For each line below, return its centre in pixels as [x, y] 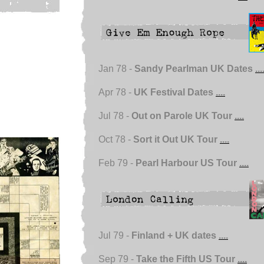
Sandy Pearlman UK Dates [195, 69]
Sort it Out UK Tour [176, 139]
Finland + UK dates [175, 235]
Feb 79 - [117, 163]
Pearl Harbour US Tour [187, 163]
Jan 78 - [116, 69]
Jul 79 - [115, 235]
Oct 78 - [116, 139]
